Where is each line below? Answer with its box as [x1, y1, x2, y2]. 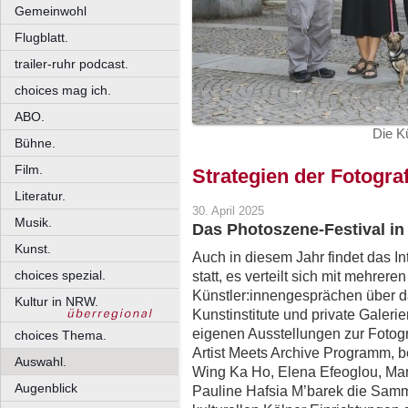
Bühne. [15, 136, 56, 150]
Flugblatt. [15, 30, 68, 45]
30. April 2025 [192, 204, 264, 219]
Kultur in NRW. [15, 294, 98, 309]
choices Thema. [15, 328, 107, 342]
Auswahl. [15, 354, 66, 369]
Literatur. [15, 189, 66, 203]
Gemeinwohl [15, 4, 87, 18]
